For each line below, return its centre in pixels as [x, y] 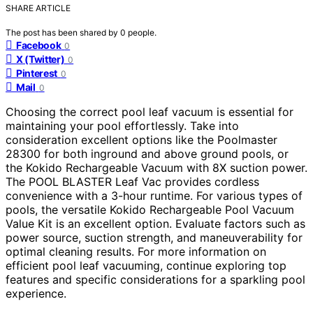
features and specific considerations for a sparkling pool [155, 279]
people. [142, 32]
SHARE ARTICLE [38, 8]
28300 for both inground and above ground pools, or [147, 153]
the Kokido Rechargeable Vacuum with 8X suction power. [156, 167]
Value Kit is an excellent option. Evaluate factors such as [155, 223]
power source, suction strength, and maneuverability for [154, 237]
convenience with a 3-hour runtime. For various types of [154, 195]
